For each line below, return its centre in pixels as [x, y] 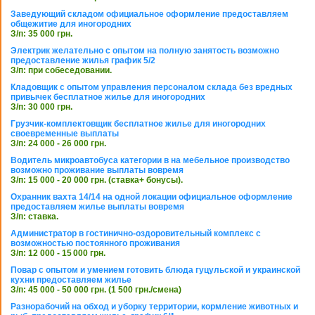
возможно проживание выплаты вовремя [97, 171]
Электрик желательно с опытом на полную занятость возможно [145, 51]
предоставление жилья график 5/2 [83, 61]
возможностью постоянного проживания [95, 244]
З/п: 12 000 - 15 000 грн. [58, 253]
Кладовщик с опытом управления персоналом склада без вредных [152, 88]
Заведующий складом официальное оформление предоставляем [149, 14]
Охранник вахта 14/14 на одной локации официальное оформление [152, 197]
